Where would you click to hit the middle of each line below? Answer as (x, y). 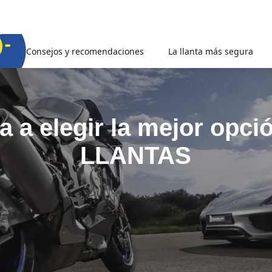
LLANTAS (136, 155)
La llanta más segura (211, 51)
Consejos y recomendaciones (85, 51)
